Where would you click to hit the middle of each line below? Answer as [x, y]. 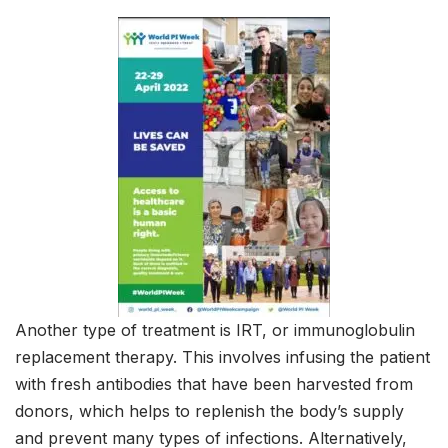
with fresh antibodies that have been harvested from [214, 384]
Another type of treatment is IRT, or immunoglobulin [215, 330]
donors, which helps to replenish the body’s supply [209, 411]
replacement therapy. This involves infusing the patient [222, 357]
